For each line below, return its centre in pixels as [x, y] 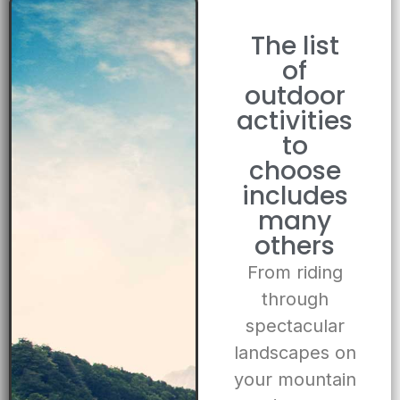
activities [295, 121]
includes [295, 196]
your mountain [295, 380]
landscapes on [295, 353]
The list [295, 46]
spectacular [295, 326]
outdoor [295, 96]
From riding [295, 273]
